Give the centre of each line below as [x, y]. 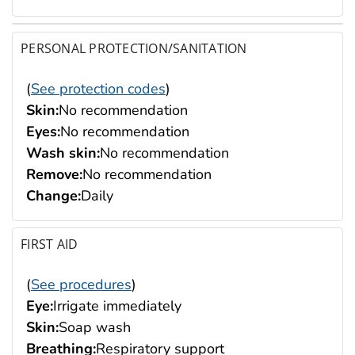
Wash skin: [63, 153]
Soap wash [95, 328]
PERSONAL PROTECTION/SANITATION [134, 48]
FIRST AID [50, 244]
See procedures [81, 285]
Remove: [54, 174]
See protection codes [98, 88]
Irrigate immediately [117, 306]
